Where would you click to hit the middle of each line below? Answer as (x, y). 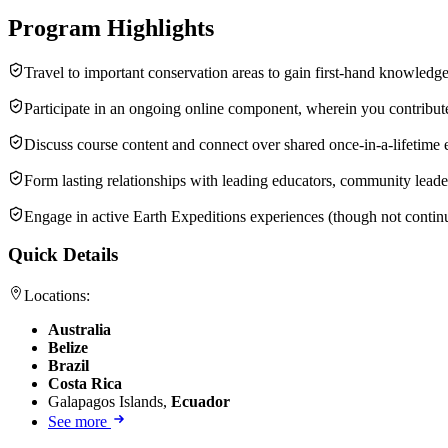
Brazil (68, 365)
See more (79, 421)
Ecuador (200, 401)
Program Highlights (111, 27)
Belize (68, 347)
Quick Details (63, 255)
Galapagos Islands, (109, 401)
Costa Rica (85, 383)
